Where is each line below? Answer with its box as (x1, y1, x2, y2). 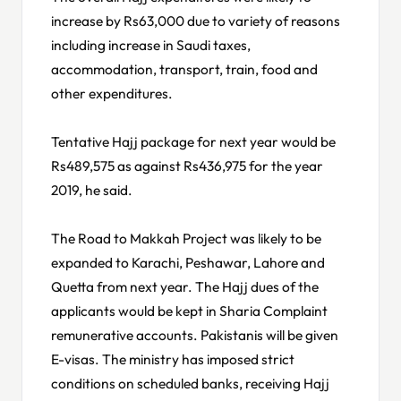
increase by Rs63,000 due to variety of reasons (51, 11, 340, 30)
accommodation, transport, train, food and (51, 59, 318, 78)
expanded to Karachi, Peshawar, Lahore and (51, 252, 325, 271)
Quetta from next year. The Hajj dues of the (51, 277, 319, 295)
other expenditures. (51, 83, 173, 102)
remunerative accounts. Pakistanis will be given (51, 325, 338, 344)
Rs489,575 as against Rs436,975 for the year (51, 156, 323, 175)
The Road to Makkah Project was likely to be (51, 228, 321, 247)
